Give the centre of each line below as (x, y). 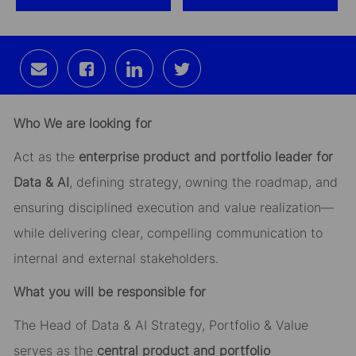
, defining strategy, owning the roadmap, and (203, 182)
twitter (210, 99)
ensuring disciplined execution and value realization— (173, 208)
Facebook (127, 99)
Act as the (46, 157)
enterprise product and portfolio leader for (205, 157)
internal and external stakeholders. (116, 259)
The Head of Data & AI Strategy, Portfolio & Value (161, 325)
